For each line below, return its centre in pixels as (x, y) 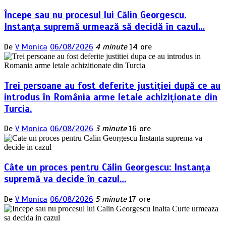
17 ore (139, 199)
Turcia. (18, 108)
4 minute (111, 47)
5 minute (111, 199)
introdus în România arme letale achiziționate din (111, 97)
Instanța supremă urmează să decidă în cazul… (104, 27)
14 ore (140, 47)
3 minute (111, 129)
